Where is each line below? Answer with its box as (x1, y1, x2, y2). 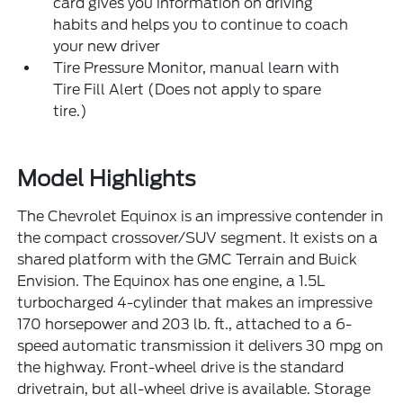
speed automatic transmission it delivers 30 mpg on (17, 336, 384, 354)
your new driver (53, 37, 161, 55)
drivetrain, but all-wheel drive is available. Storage (17, 380, 372, 398)
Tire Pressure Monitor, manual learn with (53, 58, 340, 76)
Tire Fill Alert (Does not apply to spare (53, 80, 322, 98)
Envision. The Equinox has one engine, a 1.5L (17, 272, 326, 290)
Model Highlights (17, 165, 197, 192)
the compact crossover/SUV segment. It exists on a (17, 228, 379, 246)
